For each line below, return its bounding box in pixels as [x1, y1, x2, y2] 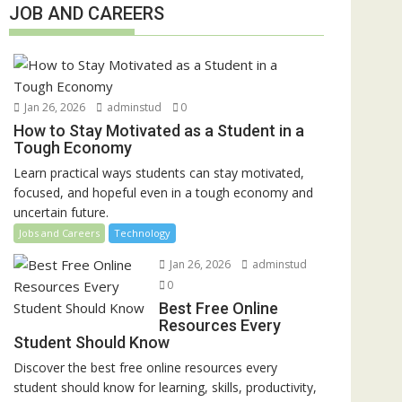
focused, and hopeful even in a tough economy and [13, 183, 313, 201]
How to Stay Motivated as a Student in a [13, 120, 304, 140]
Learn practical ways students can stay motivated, [13, 163, 304, 181]
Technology [114, 225, 170, 240]
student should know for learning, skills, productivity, [13, 378, 317, 396]
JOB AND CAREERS [9, 2, 164, 24]
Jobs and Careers [19, 225, 100, 240]
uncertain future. [13, 203, 109, 221]
